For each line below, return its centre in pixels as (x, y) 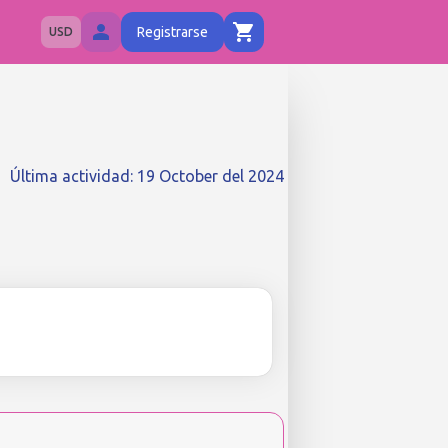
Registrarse (172, 32)
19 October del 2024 (210, 176)
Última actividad (70, 176)
